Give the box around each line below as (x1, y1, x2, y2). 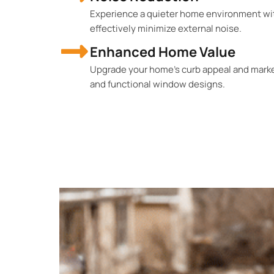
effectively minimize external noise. (90, 21, 242, 35)
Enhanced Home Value (90, 42, 235, 61)
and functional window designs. (90, 77, 225, 91)
